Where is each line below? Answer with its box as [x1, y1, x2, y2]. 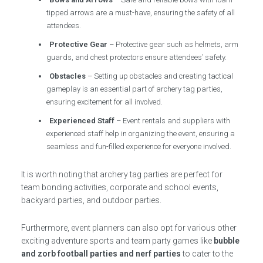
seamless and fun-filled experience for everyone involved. [46, 142, 232, 151]
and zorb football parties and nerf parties [21, 249, 181, 258]
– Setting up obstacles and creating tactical [86, 72, 234, 80]
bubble [213, 236, 240, 245]
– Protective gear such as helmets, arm [107, 40, 239, 49]
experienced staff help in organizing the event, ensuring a [46, 129, 235, 138]
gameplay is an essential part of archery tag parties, [46, 85, 223, 93]
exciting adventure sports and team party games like [21, 236, 214, 245]
